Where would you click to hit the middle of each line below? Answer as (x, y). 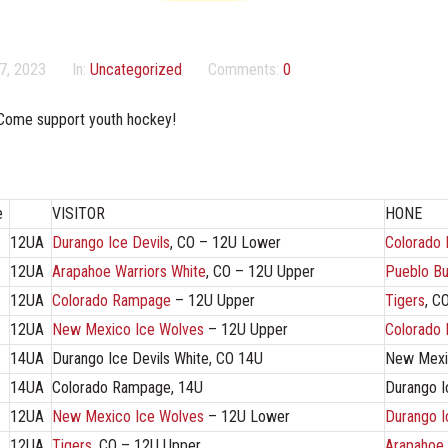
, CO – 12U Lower (225, 242)
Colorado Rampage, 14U (127, 387)
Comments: (245, 69)
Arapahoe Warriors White (129, 271)
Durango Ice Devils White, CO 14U (157, 358)
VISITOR (78, 213)
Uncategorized (136, 69)
